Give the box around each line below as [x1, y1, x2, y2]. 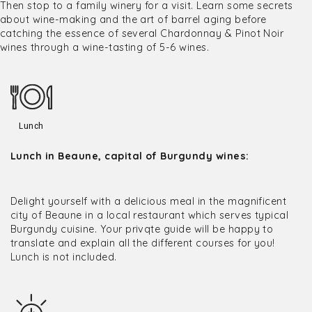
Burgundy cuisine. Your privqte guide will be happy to [10, 223, 274, 235]
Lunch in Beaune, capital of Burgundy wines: [10, 150, 249, 162]
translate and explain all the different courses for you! [10, 237, 275, 249]
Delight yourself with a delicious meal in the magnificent [10, 195, 287, 208]
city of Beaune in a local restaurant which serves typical [10, 209, 289, 221]
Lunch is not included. [10, 251, 117, 263]
